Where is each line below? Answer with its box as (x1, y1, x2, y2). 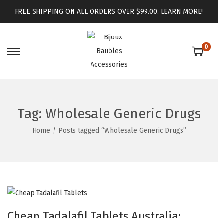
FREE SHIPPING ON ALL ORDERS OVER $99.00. (15, 7, 161, 16)
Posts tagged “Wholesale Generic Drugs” (58, 127, 186, 135)
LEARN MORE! (161, 7, 203, 16)
